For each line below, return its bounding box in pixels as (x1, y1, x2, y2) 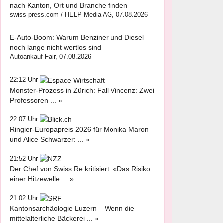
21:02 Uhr (10, 194, 40, 202)
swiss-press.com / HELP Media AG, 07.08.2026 (10, 11, 148, 19)
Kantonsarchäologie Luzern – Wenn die (10, 204, 134, 213)
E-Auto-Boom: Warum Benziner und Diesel (10, 33, 144, 42)
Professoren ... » (10, 96, 62, 104)
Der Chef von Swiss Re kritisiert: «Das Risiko (10, 165, 150, 173)
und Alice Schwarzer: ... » (10, 135, 90, 143)
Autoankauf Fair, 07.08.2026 (10, 53, 91, 61)
